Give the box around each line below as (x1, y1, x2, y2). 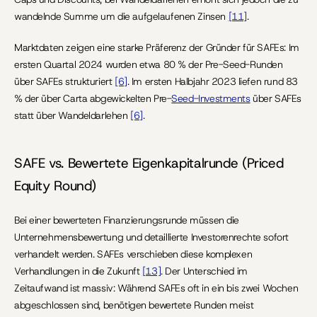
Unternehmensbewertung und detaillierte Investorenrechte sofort (14, 231, 289, 243)
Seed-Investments (171, 92, 250, 105)
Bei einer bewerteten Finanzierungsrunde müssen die (14, 214, 239, 226)
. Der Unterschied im (161, 265, 248, 277)
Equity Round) (14, 177, 97, 195)
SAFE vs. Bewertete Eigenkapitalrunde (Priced (14, 154, 284, 172)
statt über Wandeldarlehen (14, 109, 131, 122)
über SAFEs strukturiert (14, 75, 115, 88)
